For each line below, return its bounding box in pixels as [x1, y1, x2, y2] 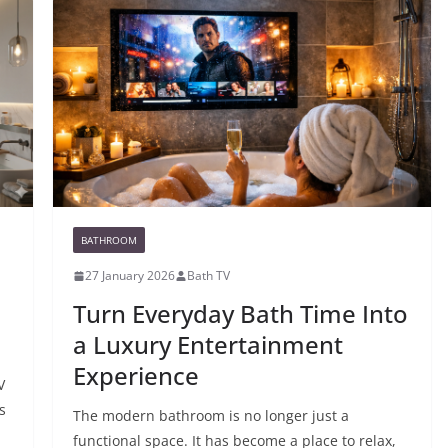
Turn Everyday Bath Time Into [72, 297, 408, 331]
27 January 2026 [84, 267, 175, 285]
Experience [72, 359, 199, 393]
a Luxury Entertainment [72, 328, 343, 362]
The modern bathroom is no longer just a [72, 406, 349, 426]
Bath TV [186, 267, 230, 285]
